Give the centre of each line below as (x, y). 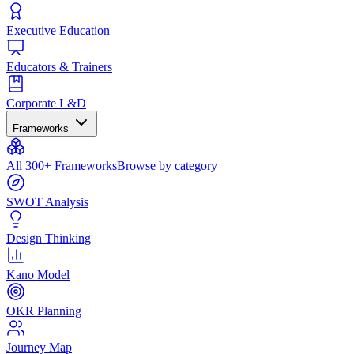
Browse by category (167, 165)
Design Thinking (49, 238)
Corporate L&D (46, 103)
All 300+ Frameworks (62, 165)
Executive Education (58, 30)
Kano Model (38, 274)
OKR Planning (44, 311)
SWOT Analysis (47, 201)
